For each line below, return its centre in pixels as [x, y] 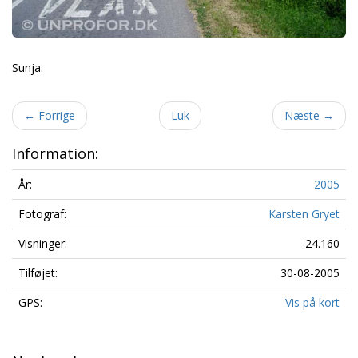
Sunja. [28, 67]
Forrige [55, 115]
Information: [55, 153]
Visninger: [43, 243]
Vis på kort [312, 302]
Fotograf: [42, 213]
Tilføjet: [38, 272]
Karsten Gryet [304, 213]
